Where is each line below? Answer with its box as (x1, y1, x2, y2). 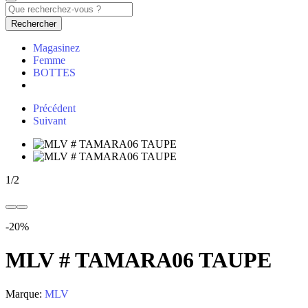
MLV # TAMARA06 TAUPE (5, 247, 272, 273)
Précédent (33, 102, 76, 114)
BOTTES (33, 67, 76, 78)
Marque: (5, 287, 45, 300)
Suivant (33, 115, 66, 126)
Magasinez (33, 42, 80, 54)
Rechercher (11, 19, 56, 29)
